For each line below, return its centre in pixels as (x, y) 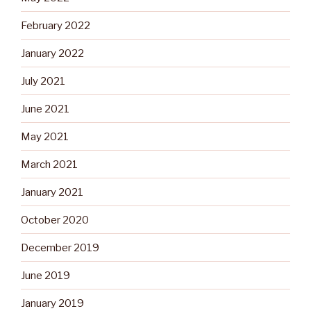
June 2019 (45, 275)
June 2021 (45, 109)
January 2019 (52, 303)
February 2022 (56, 25)
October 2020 (55, 220)
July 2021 (43, 81)
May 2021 (45, 136)
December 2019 (60, 247)
